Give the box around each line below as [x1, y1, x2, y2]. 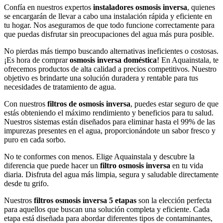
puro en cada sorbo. [4, 135, 66, 144]
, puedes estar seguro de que [130, 100, 219, 109]
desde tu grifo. [4, 179, 49, 188]
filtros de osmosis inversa [47, 100, 130, 109]
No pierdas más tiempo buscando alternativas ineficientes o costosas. [4, 47, 219, 56]
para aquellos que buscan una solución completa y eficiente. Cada [4, 205, 210, 214]
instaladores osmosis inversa [93, 3, 187, 12]
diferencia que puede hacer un [4, 161, 100, 170]
